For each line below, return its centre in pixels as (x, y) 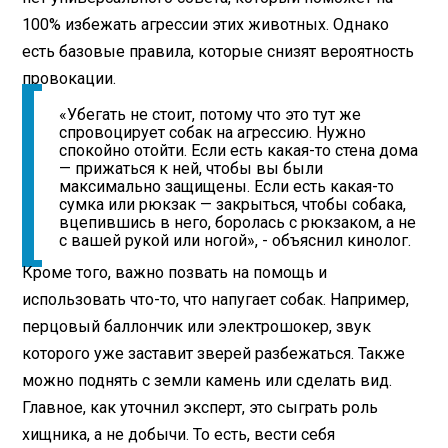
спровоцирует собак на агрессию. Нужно (213, 133)
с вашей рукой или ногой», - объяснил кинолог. (235, 241)
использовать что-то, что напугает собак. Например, (216, 300)
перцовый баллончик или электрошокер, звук (197, 327)
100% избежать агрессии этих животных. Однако (206, 25)
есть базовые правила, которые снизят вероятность (218, 52)
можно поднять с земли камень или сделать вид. (207, 381)
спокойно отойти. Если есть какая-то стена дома (239, 151)
